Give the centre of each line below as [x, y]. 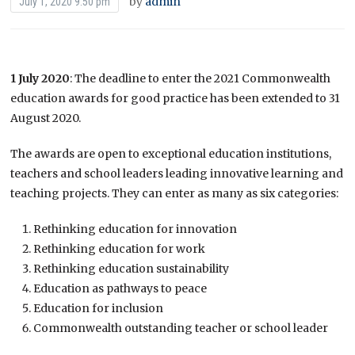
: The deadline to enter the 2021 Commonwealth [200, 78]
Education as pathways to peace [120, 288]
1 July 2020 [40, 78]
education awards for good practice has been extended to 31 [176, 98]
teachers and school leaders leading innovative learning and [177, 173]
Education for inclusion [99, 308]
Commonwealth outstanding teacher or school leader [181, 328]
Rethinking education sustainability [132, 268]
